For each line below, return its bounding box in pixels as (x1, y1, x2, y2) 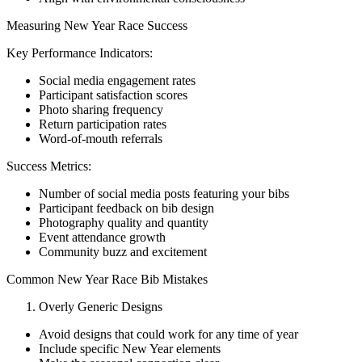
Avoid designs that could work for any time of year (39, 326, 298, 341)
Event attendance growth (39, 229, 166, 244)
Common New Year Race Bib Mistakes (6, 271, 208, 286)
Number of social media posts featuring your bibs (39, 186, 289, 200)
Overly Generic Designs (39, 299, 162, 314)
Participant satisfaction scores (39, 87, 187, 102)
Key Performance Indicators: (6, 45, 153, 60)
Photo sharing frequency (39, 102, 163, 116)
